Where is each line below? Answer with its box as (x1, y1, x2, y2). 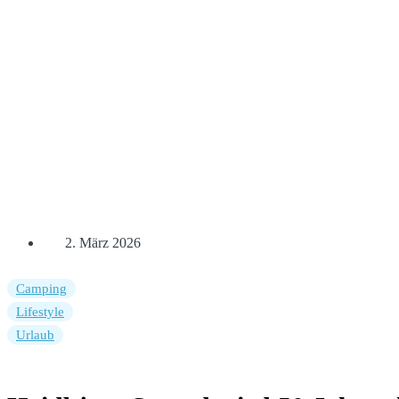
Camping (16, 281, 67, 296)
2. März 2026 (65, 235, 141, 250)
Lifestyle (16, 305, 64, 319)
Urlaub (16, 328, 54, 342)
